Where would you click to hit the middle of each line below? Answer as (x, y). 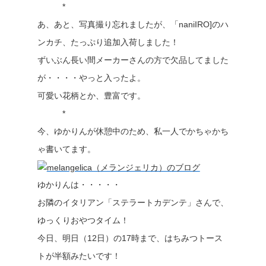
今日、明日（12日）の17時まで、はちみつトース (130, 238)
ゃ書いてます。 (66, 149)
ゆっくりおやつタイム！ (83, 220)
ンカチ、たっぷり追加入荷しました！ (108, 42)
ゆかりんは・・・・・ (79, 185)
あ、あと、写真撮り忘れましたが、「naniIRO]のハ (133, 24)
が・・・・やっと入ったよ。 (91, 78)
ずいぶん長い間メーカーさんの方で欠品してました (133, 60)
